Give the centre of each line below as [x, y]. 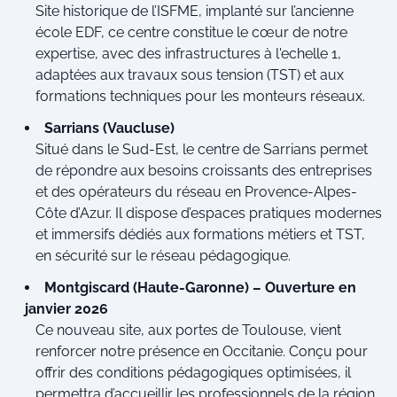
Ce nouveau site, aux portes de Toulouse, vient [188, 330]
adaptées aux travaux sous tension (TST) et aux [190, 74]
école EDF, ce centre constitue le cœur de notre [191, 32]
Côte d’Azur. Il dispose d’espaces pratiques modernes [209, 213]
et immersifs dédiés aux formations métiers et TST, [200, 234]
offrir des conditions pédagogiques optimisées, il [193, 372]
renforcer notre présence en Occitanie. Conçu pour [202, 351]
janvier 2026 [66, 308]
